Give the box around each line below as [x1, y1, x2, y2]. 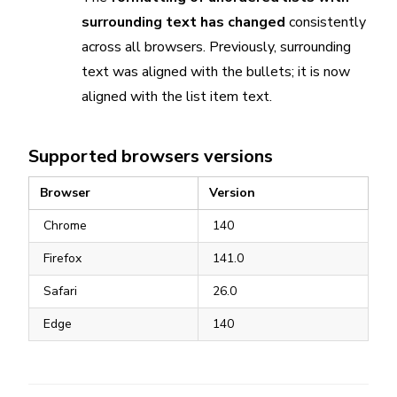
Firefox [43, 250, 82, 267]
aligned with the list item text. [82, 87, 272, 106]
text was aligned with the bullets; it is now [82, 62, 350, 82]
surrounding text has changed [82, 12, 285, 32]
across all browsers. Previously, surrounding [82, 37, 351, 57]
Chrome [43, 217, 87, 234]
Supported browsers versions [28, 144, 273, 168]
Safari [43, 283, 77, 300]
